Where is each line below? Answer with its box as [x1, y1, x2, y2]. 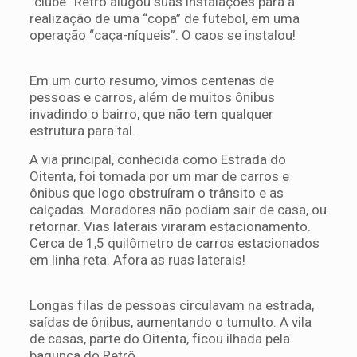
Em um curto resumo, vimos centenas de [29, 72, 274, 88]
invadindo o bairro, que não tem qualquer [29, 105, 273, 122]
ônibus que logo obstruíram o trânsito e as [29, 184, 284, 201]
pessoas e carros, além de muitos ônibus [29, 88, 275, 105]
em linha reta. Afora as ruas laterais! [29, 251, 245, 268]
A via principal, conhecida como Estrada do [29, 151, 286, 167]
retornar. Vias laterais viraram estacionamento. [29, 218, 311, 234]
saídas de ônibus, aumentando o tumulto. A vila [29, 313, 312, 330]
